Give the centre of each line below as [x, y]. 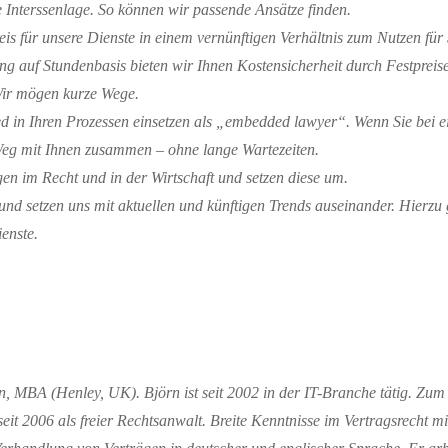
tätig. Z [402, 393]
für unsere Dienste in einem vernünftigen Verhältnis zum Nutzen [220, 38]
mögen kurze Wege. [77, 94]
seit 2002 [230, 393]
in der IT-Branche [319, 393]
